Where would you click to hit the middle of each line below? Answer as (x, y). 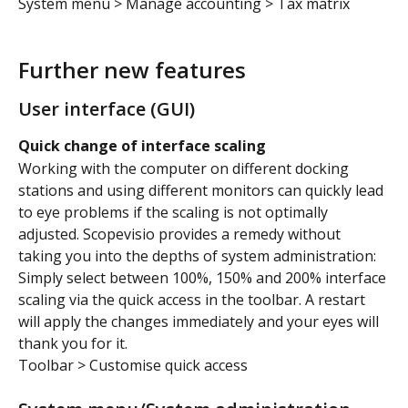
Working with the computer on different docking (185, 168)
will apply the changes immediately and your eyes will (200, 321)
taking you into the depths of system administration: (199, 255)
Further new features (132, 70)
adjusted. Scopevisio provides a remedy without (181, 234)
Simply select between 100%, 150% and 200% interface (204, 277)
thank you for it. (73, 343)
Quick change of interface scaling (142, 146)
